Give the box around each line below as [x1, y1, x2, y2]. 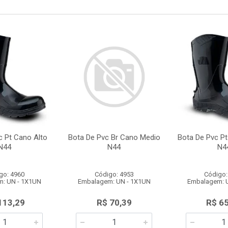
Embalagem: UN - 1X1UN [77, 178, 151, 185]
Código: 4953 [94, 170, 134, 178]
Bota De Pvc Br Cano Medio [68, 133, 160, 142]
